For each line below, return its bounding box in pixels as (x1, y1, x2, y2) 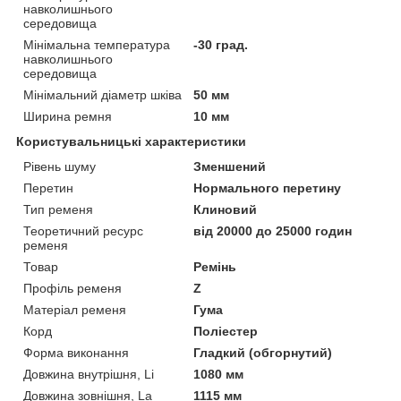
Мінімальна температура (23, 37, 170, 52)
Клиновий (193, 201, 258, 217)
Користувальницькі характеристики (16, 133, 246, 149)
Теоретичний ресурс (23, 223, 143, 238)
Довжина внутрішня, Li (23, 366, 154, 381)
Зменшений (193, 158, 267, 174)
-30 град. (193, 37, 249, 52)
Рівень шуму (23, 158, 96, 174)
